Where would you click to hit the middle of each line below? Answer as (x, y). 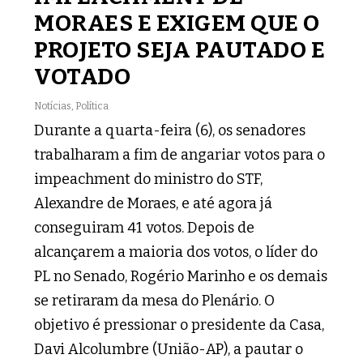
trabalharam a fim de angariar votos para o (180, 154)
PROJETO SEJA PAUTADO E (180, 49)
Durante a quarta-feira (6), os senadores (170, 130)
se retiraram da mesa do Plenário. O (155, 300)
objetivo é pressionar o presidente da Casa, (179, 325)
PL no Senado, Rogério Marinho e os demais (181, 276)
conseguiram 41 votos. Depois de (145, 227)
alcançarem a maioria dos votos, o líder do (176, 252)
